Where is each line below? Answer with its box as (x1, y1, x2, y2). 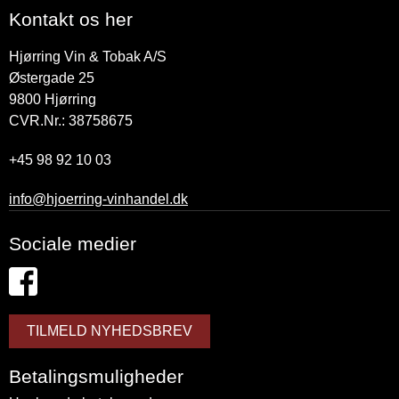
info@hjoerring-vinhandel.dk (9, 191, 188, 208)
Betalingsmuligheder (9, 366, 183, 387)
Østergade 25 (9, 70, 94, 86)
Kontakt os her (9, 9, 133, 30)
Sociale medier (9, 233, 136, 255)
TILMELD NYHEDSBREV (27, 323, 192, 339)
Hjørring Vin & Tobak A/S (9, 49, 167, 65)
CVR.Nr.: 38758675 (9, 113, 133, 129)
